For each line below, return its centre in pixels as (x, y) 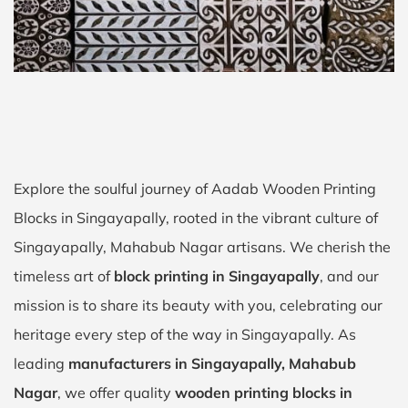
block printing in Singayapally (217, 276)
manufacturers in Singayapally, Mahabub (212, 363)
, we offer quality (116, 393)
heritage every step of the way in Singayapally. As (185, 334)
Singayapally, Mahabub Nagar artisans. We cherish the (202, 247)
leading (41, 363)
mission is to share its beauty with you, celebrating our (198, 305)
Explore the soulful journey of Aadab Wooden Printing (195, 189)
